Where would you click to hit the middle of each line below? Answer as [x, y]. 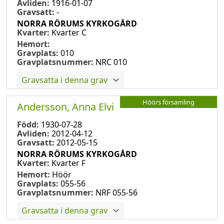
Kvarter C [69, 32]
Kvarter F [68, 163]
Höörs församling [168, 102]
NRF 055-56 [116, 192]
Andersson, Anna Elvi [65, 106]
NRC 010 [111, 62]
